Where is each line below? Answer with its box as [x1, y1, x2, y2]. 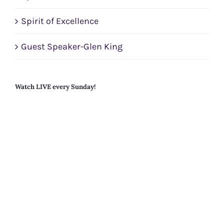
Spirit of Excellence [21, 15, 98, 26]
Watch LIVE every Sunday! [15, 82, 95, 91]
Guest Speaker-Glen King [21, 40, 122, 52]
